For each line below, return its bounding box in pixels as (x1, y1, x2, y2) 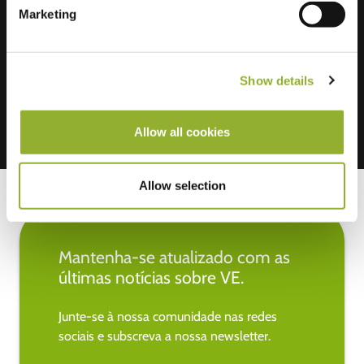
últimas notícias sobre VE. (58, 266, 244, 288)
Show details (240, 73, 314, 88)
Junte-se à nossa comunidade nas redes (58, 308, 277, 324)
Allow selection (138, 178, 226, 193)
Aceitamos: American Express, (102, 19, 267, 36)
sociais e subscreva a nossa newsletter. (58, 327, 271, 344)
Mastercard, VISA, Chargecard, (102, 39, 267, 55)
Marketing (19, 6, 76, 21)
